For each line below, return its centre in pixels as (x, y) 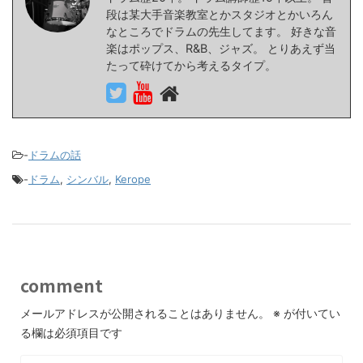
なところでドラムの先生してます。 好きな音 (221, 32)
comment (62, 286)
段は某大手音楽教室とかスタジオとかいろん (220, 15)
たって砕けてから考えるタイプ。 (191, 66)
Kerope (133, 179)
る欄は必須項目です (71, 333)
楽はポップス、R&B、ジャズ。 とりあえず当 (221, 49)
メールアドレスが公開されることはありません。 (145, 314)
